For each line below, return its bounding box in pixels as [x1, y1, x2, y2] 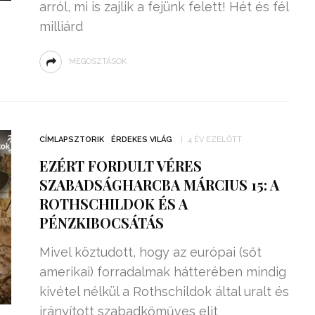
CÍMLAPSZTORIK [39, 135, 104, 144]
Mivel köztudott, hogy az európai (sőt [39, 245, 262, 259]
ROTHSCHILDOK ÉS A [39, 194, 188, 213]
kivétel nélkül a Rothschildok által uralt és [39, 284, 289, 299]
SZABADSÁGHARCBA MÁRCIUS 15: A [39, 175, 279, 194]
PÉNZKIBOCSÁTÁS [39, 213, 164, 232]
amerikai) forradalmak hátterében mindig [39, 264, 286, 279]
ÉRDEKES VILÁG [110, 135, 172, 144]
